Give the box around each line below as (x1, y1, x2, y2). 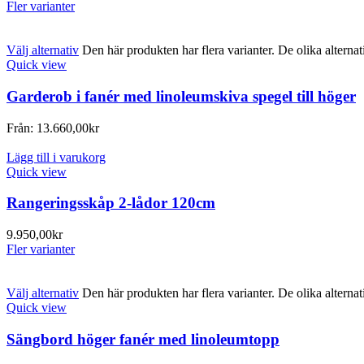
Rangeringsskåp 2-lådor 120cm (6, 194, 215, 212)
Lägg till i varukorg (6, 149, 106, 164)
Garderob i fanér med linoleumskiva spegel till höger (6, 88, 356, 106)
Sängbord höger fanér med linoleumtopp (6, 330, 279, 348)
